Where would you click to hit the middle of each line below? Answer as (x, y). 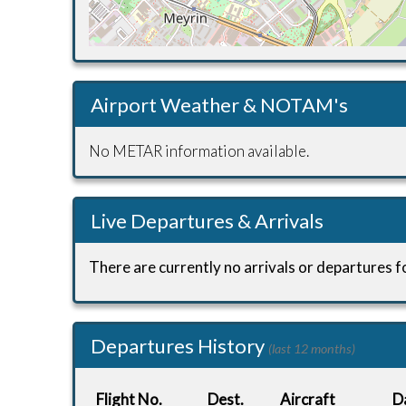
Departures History (179, 346)
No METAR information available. (199, 151)
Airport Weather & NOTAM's (219, 105)
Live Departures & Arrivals (207, 221)
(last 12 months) (312, 348)
